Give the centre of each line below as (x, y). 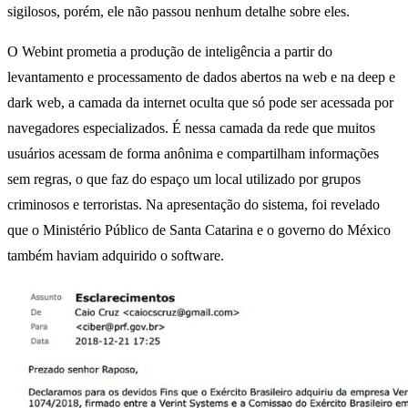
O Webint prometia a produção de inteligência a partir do (170, 52)
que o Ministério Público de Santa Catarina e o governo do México (199, 230)
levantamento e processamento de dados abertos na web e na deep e (201, 77)
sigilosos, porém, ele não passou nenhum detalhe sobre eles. (178, 12)
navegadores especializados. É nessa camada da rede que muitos (191, 128)
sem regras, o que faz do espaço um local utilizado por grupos (184, 179)
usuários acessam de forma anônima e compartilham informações (193, 154)
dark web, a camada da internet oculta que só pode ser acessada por (200, 103)
